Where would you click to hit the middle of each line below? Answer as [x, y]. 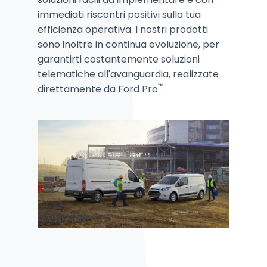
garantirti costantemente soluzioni [119, 59]
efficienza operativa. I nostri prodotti [123, 29]
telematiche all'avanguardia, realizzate [128, 74]
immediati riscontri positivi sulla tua [119, 14]
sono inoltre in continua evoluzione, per [128, 44]
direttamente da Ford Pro [98, 89]
